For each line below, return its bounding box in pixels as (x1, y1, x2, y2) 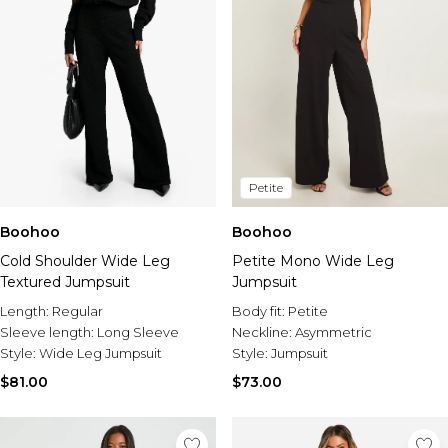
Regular (52, 303, 103, 319)
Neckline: (232, 324, 295, 340)
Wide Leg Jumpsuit (39, 345, 162, 361)
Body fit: (232, 303, 288, 319)
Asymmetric (295, 324, 372, 340)
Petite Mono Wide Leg (232, 252, 394, 270)
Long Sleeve (97, 324, 179, 340)
